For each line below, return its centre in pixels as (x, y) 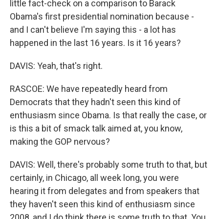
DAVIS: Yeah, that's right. (56, 66)
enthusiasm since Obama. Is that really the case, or (108, 115)
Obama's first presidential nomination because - (102, 16)
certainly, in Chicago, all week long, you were (94, 178)
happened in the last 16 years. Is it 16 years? (95, 43)
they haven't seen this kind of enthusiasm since (102, 204)
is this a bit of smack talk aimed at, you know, (96, 128)
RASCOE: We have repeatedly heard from (89, 89)
